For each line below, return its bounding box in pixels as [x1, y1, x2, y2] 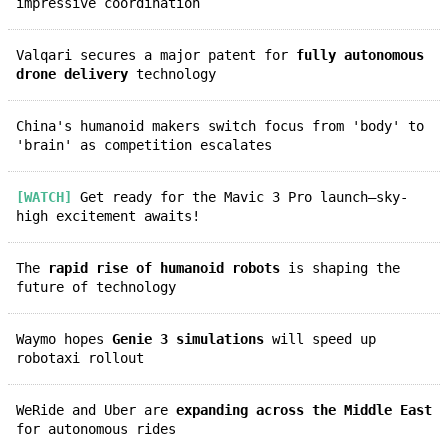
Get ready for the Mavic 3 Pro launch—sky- [72, 188, 408, 205]
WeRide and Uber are [24, 401, 176, 418]
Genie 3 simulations [112, 330, 264, 347]
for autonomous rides [16, 420, 176, 437]
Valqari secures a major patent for [24, 46, 296, 63]
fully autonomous [296, 46, 424, 63]
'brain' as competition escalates [16, 136, 272, 153]
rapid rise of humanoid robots [48, 259, 280, 276]
